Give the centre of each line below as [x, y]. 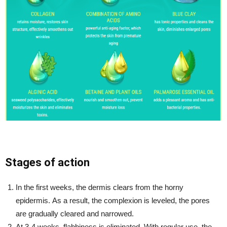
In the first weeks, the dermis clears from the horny [100, 187]
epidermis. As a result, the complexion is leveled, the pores [113, 200]
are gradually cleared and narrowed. [75, 213]
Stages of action [47, 162]
